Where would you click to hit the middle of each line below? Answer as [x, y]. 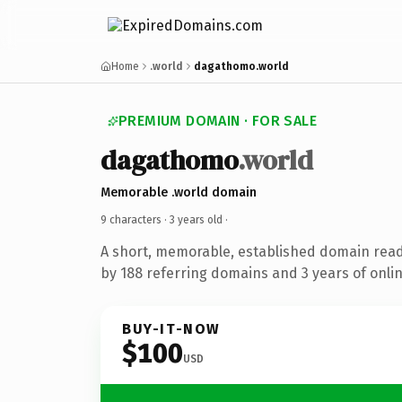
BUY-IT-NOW [171, 328]
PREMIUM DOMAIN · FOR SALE [218, 121]
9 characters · [135, 219]
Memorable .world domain [179, 192]
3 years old [196, 219]
